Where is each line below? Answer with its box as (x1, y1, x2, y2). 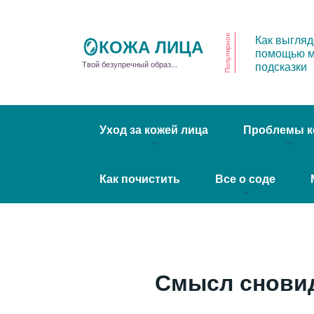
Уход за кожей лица (100, 121, 208, 137)
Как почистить (100, 170, 180, 186)
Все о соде (215, 170, 275, 186)
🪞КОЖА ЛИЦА (82, 34, 203, 58)
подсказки (255, 57, 307, 74)
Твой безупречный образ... (82, 58, 177, 69)
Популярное (222, 32, 232, 73)
